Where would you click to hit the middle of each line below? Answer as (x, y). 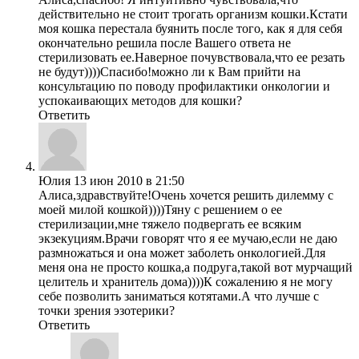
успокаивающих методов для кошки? (140, 101)
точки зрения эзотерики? (107, 311)
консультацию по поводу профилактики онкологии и (184, 87)
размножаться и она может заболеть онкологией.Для (182, 253)
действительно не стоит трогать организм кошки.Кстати (193, 14)
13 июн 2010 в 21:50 (129, 181)
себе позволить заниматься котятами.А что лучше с (179, 296)
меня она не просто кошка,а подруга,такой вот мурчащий (196, 268)
